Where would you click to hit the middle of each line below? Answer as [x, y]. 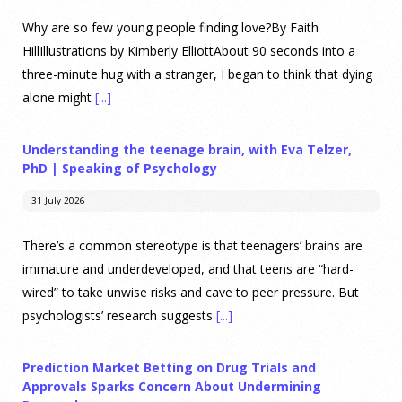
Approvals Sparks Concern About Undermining [172, 386]
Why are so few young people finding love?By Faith [170, 27]
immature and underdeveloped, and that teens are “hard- [188, 268]
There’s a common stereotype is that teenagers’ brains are [192, 245]
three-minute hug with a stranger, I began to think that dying [197, 74]
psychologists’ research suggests [119, 315]
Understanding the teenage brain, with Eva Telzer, [187, 149]
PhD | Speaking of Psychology [120, 168]
